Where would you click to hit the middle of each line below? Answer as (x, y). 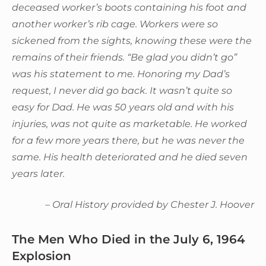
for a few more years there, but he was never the (128, 140)
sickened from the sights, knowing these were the (132, 40)
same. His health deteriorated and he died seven (130, 157)
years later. (38, 173)
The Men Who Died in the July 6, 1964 (129, 239)
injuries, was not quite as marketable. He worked (129, 123)
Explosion (42, 256)
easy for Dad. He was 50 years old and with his (123, 107)
